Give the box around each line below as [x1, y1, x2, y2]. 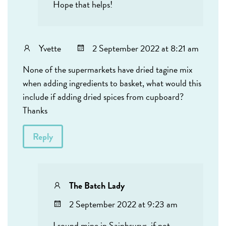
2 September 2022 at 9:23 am [69, 197, 178, 211]
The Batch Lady [69, 179, 125, 193]
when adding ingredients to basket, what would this [23, 76, 201, 90]
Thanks [23, 103, 47, 118]
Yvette [39, 41, 61, 55]
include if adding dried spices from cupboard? [23, 90, 184, 104]
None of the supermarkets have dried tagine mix [23, 63, 193, 77]
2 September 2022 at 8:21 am [92, 41, 199, 55]
